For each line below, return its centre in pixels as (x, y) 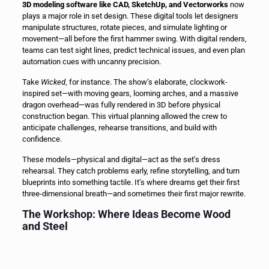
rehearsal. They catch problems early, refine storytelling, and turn (131, 171)
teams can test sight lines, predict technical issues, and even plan (133, 50)
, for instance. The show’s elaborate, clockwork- (146, 82)
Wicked (53, 82)
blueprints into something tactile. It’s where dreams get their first (131, 183)
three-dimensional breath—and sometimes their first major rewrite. (134, 194)
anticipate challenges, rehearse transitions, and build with (119, 128)
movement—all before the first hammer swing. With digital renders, (134, 39)
